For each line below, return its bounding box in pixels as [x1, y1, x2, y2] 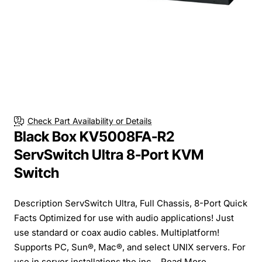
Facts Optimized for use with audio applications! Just [14, 212, 234, 223]
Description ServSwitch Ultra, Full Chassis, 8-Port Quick [14, 197, 247, 209]
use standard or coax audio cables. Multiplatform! [14, 226, 219, 238]
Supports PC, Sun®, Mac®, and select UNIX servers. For [14, 241, 246, 253]
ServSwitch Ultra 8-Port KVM [14, 146, 204, 163]
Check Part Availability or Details [27, 116, 151, 126]
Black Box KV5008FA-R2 [14, 127, 174, 145]
